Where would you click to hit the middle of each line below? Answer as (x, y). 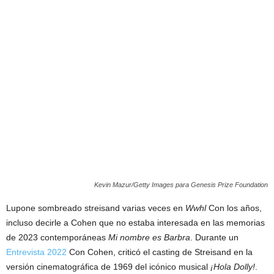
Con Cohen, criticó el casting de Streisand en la (160, 252)
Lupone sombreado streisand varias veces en (96, 208)
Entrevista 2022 (36, 252)
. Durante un (214, 237)
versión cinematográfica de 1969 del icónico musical (108, 266)
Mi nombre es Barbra (149, 237)
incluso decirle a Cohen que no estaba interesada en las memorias (135, 222)
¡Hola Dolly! (233, 266)
